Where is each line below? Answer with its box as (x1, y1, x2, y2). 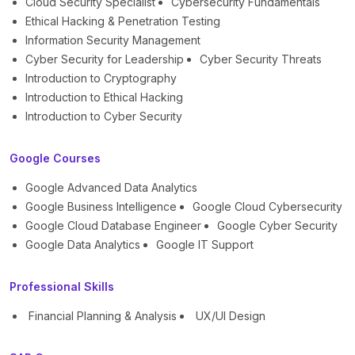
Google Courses (10, 151, 101, 166)
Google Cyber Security (217, 219, 338, 233)
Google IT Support (156, 238, 254, 252)
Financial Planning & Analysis (25, 309, 177, 323)
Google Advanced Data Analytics (25, 181, 197, 195)
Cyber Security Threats (200, 52, 322, 67)
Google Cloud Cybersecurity (193, 200, 342, 214)
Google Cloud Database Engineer (25, 219, 201, 233)
